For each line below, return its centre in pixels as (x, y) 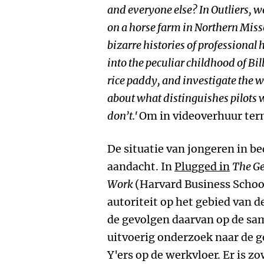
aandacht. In (141, 166)
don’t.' (123, 116)
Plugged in (202, 166)
